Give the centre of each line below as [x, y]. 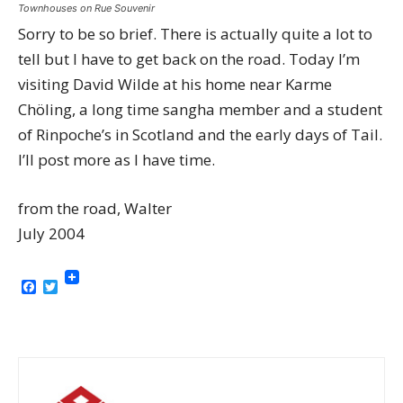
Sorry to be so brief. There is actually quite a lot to [195, 34]
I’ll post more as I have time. [116, 160]
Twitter [82, 287]
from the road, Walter [95, 209]
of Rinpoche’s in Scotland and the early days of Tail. [200, 135]
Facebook [68, 287]
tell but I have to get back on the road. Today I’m [189, 59]
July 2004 [51, 234]
